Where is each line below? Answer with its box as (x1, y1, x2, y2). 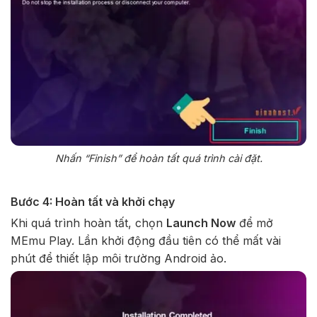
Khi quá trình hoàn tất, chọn (11, 215, 166, 230)
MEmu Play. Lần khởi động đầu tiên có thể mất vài (11, 233, 281, 248)
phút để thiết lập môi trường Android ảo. (11, 250, 226, 265)
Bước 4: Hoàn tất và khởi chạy (11, 194, 175, 209)
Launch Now (166, 215, 236, 230)
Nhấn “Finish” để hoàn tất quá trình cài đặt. (54, 152, 263, 165)
